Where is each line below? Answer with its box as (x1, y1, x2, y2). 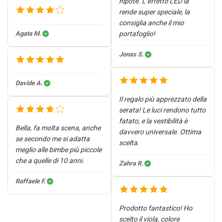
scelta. (119, 138, 139, 147)
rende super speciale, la (119, 7, 190, 16)
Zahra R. (119, 159, 143, 167)
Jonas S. (119, 50, 144, 58)
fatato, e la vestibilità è (119, 116, 187, 125)
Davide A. (15, 79, 43, 87)
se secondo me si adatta (15, 134, 90, 143)
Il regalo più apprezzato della (119, 95, 207, 103)
